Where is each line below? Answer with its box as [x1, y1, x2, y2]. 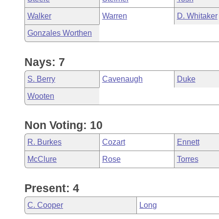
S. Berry [27, 75, 55, 83]
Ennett [176, 138, 199, 146]
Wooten [27, 92, 54, 100]
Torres [176, 155, 198, 163]
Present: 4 [24, 182, 79, 195]
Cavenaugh [102, 75, 143, 83]
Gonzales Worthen [27, 29, 92, 37]
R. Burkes [27, 138, 62, 146]
